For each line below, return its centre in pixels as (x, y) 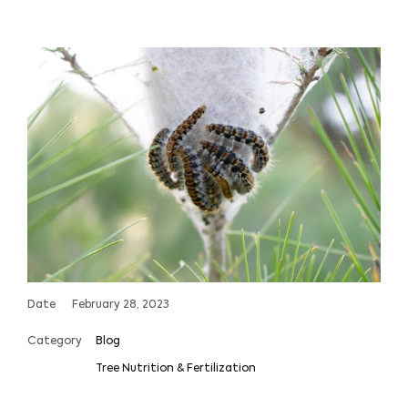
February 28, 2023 (121, 306)
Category (55, 342)
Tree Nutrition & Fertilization (176, 369)
